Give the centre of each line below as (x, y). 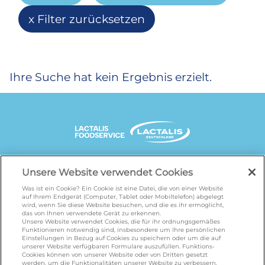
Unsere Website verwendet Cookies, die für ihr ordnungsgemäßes (121, 222)
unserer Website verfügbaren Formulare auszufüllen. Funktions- (119, 246)
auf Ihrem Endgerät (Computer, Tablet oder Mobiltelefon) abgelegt (123, 197)
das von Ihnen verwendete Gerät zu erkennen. (92, 213)
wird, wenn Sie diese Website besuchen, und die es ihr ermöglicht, (123, 205)
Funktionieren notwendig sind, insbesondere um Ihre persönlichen (124, 230)
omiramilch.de (100, 237)
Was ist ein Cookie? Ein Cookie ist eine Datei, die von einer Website (123, 188)
